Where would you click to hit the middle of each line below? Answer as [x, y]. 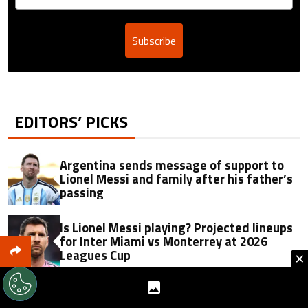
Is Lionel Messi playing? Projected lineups [177, 228]
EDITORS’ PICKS [71, 122]
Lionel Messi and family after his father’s [177, 179]
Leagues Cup [96, 255]
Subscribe [154, 41]
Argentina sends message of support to [172, 165]
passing [82, 193]
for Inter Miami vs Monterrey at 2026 [164, 242]
